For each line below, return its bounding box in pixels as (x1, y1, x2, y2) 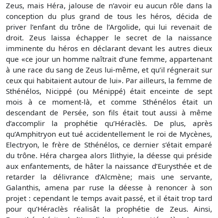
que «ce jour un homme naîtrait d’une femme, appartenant (6, 54, 212, 64)
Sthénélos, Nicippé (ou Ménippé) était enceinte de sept (6, 86, 212, 96)
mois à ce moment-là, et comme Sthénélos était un (6, 96, 212, 107)
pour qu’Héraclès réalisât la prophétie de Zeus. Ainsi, (6, 203, 212, 214)
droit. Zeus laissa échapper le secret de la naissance (6, 32, 212, 42)
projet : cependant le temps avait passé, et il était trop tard (6, 193, 212, 203)
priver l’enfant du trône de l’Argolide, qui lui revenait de (6, 21, 212, 32)
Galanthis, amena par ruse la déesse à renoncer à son (6, 182, 212, 192)
